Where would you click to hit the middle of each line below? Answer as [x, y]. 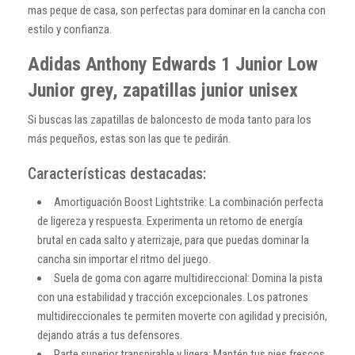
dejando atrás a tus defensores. [110, 335]
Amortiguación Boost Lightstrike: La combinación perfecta [189, 202]
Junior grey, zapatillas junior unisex [163, 90]
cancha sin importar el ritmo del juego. [124, 259]
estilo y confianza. [70, 29]
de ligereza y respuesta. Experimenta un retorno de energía [170, 221]
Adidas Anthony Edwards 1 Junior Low [173, 64]
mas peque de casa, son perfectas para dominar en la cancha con [177, 10]
